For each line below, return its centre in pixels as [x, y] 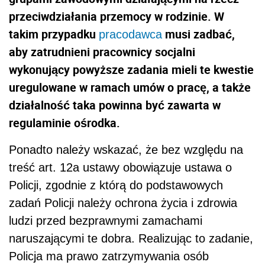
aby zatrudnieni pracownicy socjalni [102, 52]
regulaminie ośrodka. [64, 123]
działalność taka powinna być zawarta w [115, 105]
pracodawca [130, 35]
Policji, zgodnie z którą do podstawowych [116, 185]
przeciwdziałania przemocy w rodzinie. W [117, 17]
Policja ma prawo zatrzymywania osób [109, 256]
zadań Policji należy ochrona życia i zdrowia [123, 203]
